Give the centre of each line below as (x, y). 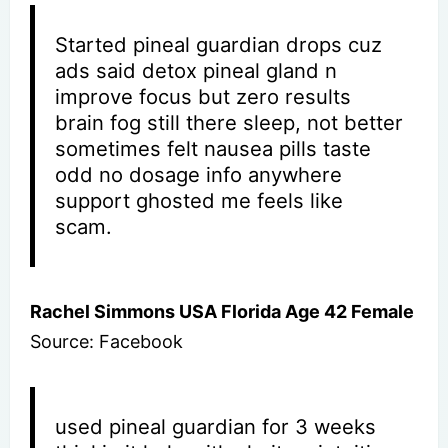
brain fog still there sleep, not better (229, 122)
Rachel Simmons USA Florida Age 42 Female (222, 311)
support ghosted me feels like (199, 200)
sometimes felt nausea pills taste (213, 148)
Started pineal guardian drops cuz (219, 44)
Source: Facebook (106, 341)
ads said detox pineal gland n (196, 70)
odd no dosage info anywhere (199, 174)
